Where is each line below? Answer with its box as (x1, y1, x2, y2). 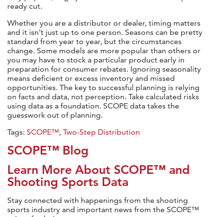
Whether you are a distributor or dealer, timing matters (7, 18, 201, 28)
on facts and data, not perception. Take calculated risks (7, 92, 199, 101)
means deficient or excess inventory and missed (7, 73, 175, 83)
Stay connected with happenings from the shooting (7, 195, 188, 205)
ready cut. (7, 1, 42, 11)
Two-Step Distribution (63, 127, 140, 137)
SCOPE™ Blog (7, 142, 89, 157)
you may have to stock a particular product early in (7, 55, 185, 64)
